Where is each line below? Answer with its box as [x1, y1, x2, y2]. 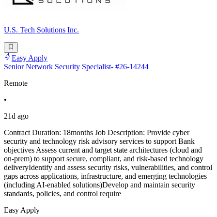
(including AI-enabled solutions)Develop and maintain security [4, 181, 195, 189]
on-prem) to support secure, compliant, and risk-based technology [4, 155, 203, 163]
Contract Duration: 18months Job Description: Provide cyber [4, 128, 189, 137]
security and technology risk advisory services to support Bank [4, 137, 195, 146]
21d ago [4, 112, 29, 121]
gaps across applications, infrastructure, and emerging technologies [4, 172, 207, 181]
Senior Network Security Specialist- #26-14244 [4, 62, 149, 71]
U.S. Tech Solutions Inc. [4, 26, 79, 34]
